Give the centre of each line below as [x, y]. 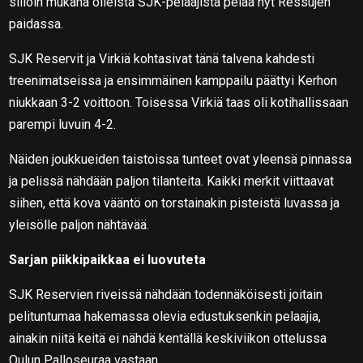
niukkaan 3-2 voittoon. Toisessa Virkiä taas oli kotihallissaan [179, 102]
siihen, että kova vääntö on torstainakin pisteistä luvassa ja [175, 203]
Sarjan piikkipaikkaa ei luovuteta [108, 259]
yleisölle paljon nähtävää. [79, 224]
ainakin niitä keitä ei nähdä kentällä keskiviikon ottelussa [168, 338]
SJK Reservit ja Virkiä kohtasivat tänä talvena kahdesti [162, 58]
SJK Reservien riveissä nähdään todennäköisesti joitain [166, 294]
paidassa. [36, 23]
